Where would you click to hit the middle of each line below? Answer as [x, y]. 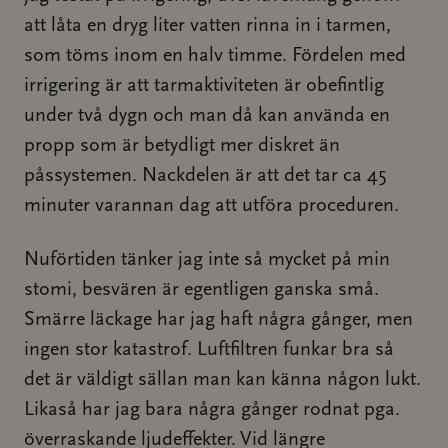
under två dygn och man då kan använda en [207, 116]
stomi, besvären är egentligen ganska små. [201, 290]
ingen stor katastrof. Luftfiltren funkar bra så [209, 350]
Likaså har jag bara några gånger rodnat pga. [212, 410]
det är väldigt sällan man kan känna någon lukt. [222, 380]
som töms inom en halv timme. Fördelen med [215, 56]
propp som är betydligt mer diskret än [182, 146]
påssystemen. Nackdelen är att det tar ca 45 [205, 176]
